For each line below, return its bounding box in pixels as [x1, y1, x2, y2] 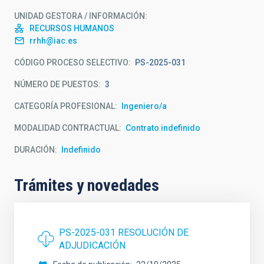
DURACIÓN [14, 145, 55, 154]
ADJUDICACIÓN [59, 240, 126, 251]
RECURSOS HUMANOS [29, 24, 114, 33]
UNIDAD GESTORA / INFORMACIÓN [14, 11, 145, 21]
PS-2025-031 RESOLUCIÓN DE [59, 227, 189, 238]
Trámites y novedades [14, 176, 159, 195]
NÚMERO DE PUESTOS [14, 80, 98, 89]
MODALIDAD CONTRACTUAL [14, 123, 119, 133]
